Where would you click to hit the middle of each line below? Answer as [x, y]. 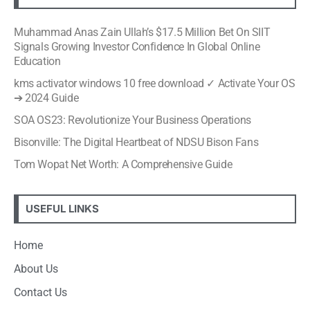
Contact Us [40, 292]
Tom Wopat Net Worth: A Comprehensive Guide [123, 164]
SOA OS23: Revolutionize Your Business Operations [133, 120]
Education [37, 61]
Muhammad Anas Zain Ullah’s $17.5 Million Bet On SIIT [142, 32]
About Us [36, 268]
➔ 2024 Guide [46, 98]
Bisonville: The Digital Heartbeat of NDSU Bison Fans [136, 142]
